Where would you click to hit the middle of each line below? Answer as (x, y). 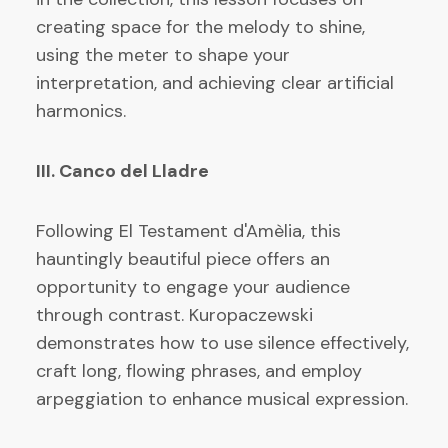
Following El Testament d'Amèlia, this (188, 230)
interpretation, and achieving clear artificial (215, 82)
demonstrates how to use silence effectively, (222, 342)
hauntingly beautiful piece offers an (183, 258)
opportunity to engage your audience (193, 286)
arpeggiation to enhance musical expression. (222, 398)
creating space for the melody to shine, (200, 26)
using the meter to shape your (163, 54)
